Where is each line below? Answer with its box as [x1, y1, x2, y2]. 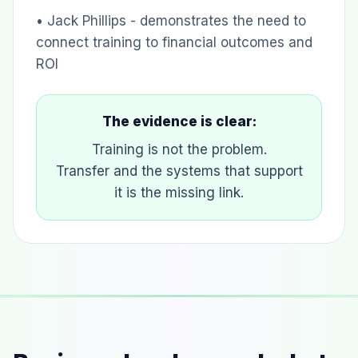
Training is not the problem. [91, 141, 267, 157]
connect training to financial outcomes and [36, 34, 312, 50]
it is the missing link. [114, 185, 244, 201]
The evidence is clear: [101, 113, 257, 129]
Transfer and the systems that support [55, 163, 303, 179]
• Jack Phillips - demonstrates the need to [36, 13, 306, 29]
